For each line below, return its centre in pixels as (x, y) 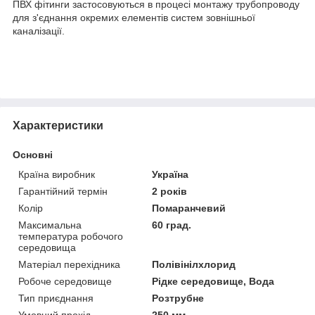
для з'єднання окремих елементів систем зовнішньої (134, 17)
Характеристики (58, 125)
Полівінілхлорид (194, 264)
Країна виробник (57, 174)
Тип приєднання (56, 298)
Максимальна (50, 225)
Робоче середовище (65, 281)
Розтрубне (178, 298)
